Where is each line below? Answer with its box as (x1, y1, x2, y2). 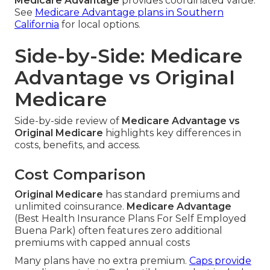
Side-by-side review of (14, 115, 122, 127)
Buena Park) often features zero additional (14, 225, 222, 237)
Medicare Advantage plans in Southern (35, 7, 224, 19)
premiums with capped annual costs (14, 237, 190, 249)
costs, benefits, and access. (14, 139, 140, 151)
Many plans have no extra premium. (14, 255, 189, 267)
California (14, 19, 59, 31)
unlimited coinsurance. (14, 201, 127, 213)
